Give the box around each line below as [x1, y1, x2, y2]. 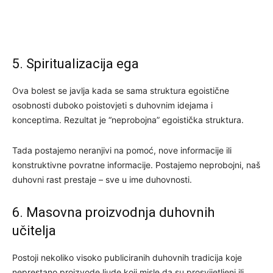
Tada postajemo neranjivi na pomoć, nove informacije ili [12, 144, 232, 155]
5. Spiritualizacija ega [12, 55, 139, 71]
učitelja [12, 222, 56, 238]
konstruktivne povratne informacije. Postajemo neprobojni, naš [12, 159, 260, 170]
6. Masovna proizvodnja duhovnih [12, 204, 214, 220]
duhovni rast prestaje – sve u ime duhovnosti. [12, 174, 192, 185]
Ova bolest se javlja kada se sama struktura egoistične [12, 85, 229, 96]
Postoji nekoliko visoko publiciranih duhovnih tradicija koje [12, 252, 242, 263]
